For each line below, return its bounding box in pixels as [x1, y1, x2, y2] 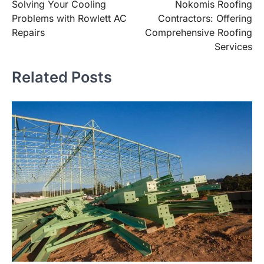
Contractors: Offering [158, 12, 252, 24]
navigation [11, 2, 73, 17]
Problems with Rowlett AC [12, 12, 127, 24]
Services [214, 40, 252, 52]
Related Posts [12, 68, 112, 87]
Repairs [12, 26, 45, 38]
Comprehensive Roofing [145, 26, 252, 38]
